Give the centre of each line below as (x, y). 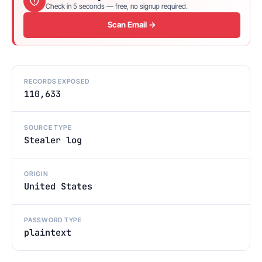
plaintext (48, 233)
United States (58, 187)
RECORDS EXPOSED (57, 81)
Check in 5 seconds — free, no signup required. (117, 6)
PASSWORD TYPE (53, 220)
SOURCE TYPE (48, 128)
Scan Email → (132, 25)
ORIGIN (36, 174)
